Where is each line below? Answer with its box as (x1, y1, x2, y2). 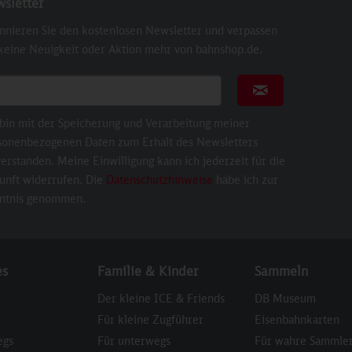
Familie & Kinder (97, 263, 198, 279)
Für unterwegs (97, 334, 170, 347)
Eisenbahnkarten (255, 313, 339, 326)
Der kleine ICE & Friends (97, 291, 225, 305)
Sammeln (255, 263, 308, 279)
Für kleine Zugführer (97, 313, 203, 326)
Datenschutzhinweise (106, 173, 213, 186)
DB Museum (255, 291, 316, 305)
